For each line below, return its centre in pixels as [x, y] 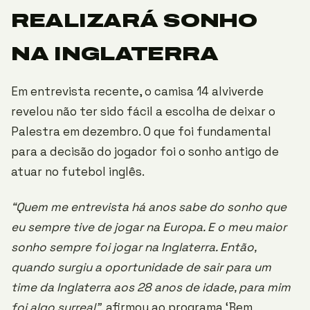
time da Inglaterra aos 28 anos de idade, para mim [151, 287]
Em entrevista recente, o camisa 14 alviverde [137, 91]
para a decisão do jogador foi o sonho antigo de [145, 152]
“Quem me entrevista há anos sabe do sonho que [149, 207]
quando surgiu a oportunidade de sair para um [141, 267]
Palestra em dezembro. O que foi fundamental [141, 131]
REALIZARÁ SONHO [134, 20]
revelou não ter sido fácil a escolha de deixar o [143, 111]
